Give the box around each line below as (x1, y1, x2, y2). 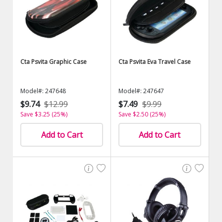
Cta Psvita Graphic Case (20, 57, 87, 66)
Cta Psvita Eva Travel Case (118, 57, 191, 66)
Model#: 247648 (20, 87, 66, 95)
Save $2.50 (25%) (118, 110, 166, 118)
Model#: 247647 (118, 87, 164, 95)
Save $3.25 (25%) (20, 110, 68, 118)
